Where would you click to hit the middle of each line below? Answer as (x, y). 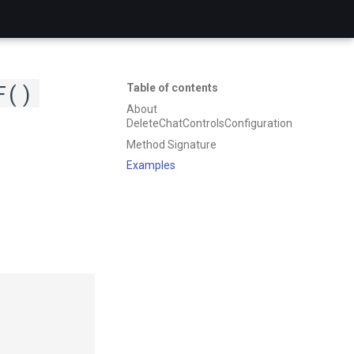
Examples (151, 166)
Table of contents (172, 88)
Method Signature (171, 144)
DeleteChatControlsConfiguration (209, 123)
